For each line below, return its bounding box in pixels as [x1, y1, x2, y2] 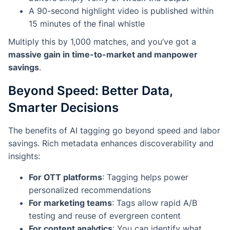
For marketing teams [29, 198, 112, 208]
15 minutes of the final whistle [29, 18, 145, 29]
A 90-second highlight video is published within [29, 6, 214, 16]
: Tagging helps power [102, 172, 188, 183]
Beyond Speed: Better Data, [8, 83, 172, 99]
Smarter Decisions [8, 100, 119, 116]
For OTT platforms [29, 172, 102, 183]
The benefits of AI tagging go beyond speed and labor [8, 125, 220, 136]
